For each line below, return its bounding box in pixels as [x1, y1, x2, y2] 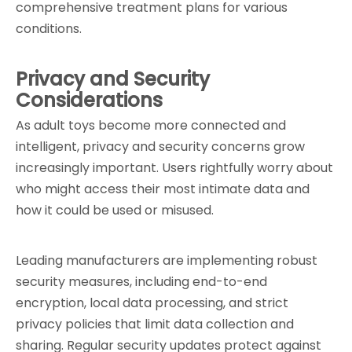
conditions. [16, 20, 82, 38]
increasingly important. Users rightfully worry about [16, 159, 333, 177]
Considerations [16, 87, 163, 113]
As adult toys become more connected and [16, 116, 286, 134]
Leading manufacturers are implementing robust [16, 251, 317, 269]
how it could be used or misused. [16, 201, 214, 219]
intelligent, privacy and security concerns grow [16, 137, 305, 156]
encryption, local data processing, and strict [16, 294, 288, 312]
